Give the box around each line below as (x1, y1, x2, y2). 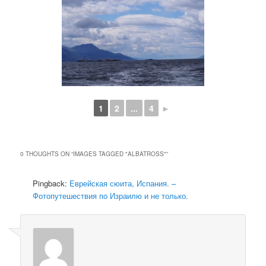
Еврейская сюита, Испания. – (69, 178, 176, 189)
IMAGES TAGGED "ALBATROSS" (73, 150, 167, 159)
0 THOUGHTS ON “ (20, 150, 74, 159)
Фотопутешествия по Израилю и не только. (33, 190, 189, 202)
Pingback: (33, 178, 70, 189)
